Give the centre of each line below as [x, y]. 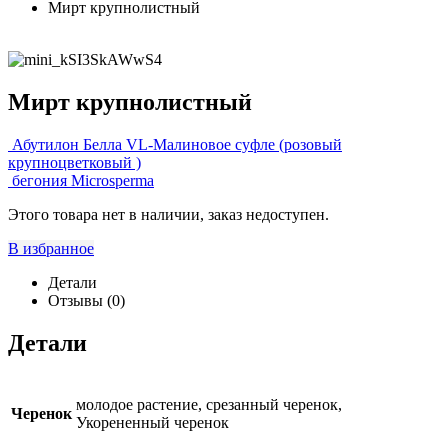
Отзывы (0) [86, 300]
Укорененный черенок [152, 422]
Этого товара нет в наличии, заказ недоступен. [168, 214]
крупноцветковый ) [74, 162]
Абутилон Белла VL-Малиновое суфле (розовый [177, 144]
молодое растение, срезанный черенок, [209, 404]
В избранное [51, 248]
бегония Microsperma [83, 180]
